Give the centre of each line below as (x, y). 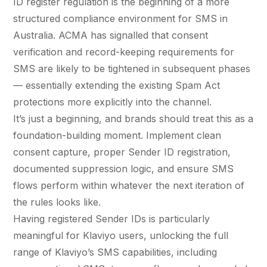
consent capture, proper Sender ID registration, (122, 152)
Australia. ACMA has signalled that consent (111, 35)
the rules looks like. (57, 202)
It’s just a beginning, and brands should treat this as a (133, 118)
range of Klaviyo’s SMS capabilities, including (115, 252)
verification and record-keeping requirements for (124, 52)
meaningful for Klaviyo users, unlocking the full (121, 235)
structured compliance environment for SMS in (120, 18)
